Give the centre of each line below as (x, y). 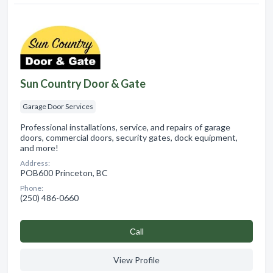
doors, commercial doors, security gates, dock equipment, (129, 137)
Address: (35, 163)
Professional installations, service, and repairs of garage (125, 127)
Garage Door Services (58, 106)
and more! (39, 147)
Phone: (32, 188)
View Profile (136, 260)
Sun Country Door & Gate (83, 83)
